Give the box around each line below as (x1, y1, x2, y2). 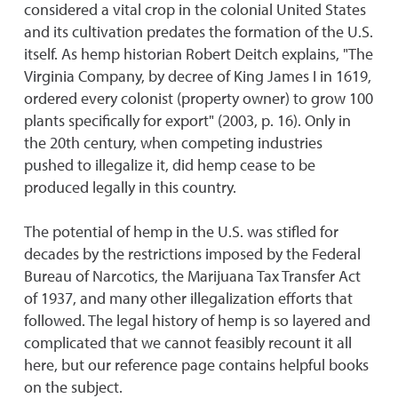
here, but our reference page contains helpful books (24, 354, 369, 375)
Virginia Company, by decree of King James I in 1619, (24, 66, 371, 86)
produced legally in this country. (24, 177, 236, 197)
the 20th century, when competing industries (24, 132, 322, 153)
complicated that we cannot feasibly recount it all (24, 332, 352, 353)
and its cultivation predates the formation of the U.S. (24, 21, 373, 42)
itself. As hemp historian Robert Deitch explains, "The (24, 44, 373, 64)
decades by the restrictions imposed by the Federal (24, 243, 361, 264)
